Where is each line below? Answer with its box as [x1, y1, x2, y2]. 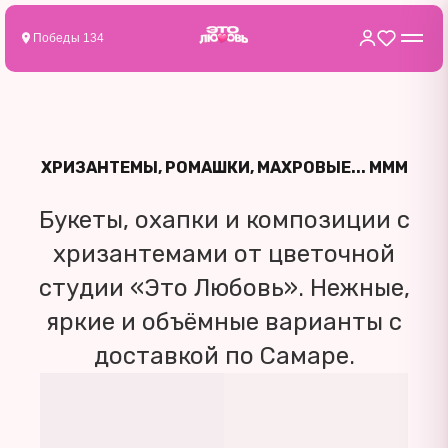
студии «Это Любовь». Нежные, [38, 273, 410, 302]
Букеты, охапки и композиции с [38, 205, 410, 234]
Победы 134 [33, 31, 105, 46]
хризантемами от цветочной [53, 239, 395, 268]
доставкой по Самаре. [93, 341, 355, 370]
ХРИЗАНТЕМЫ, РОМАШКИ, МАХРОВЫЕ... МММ [40, 157, 408, 177]
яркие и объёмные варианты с [46, 307, 402, 336]
